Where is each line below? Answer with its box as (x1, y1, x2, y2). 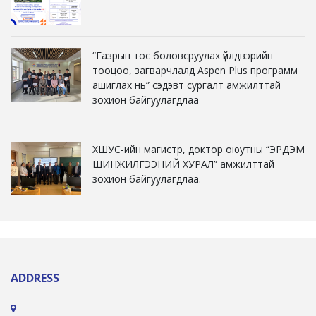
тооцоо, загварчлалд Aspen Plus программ (92, 63, 298, 78)
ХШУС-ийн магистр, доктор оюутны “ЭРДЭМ (92, 142, 305, 157)
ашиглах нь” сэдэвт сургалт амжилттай (92, 78, 281, 92)
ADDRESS (11, 270, 59, 286)
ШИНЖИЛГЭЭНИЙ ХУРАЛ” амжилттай (92, 157, 274, 171)
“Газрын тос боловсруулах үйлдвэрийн (92, 49, 273, 63)
